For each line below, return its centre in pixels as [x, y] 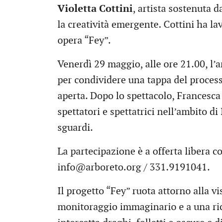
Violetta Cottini [95, 9]
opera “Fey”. [84, 40]
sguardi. [75, 128]
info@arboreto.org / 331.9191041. [134, 167]
